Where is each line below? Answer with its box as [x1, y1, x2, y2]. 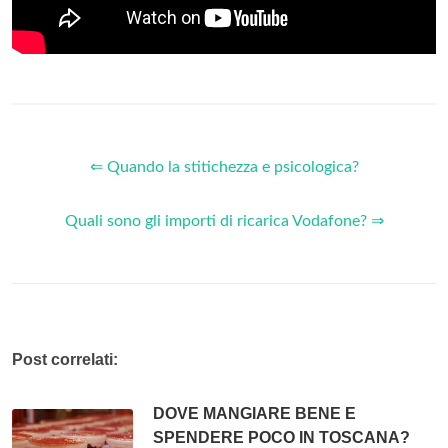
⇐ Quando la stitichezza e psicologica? [89, 159, 359, 176]
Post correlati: [12, 351, 118, 369]
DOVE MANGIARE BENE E [153, 405, 357, 423]
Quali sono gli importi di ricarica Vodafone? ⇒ [64, 213, 384, 230]
